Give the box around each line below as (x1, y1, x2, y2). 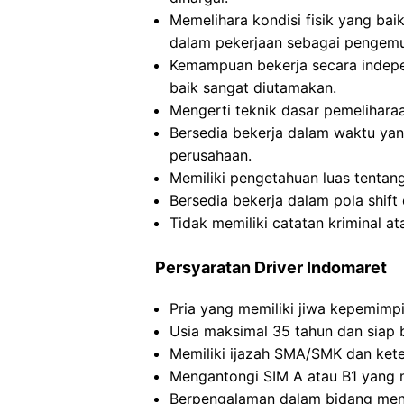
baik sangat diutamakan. (170, 78, 336, 96)
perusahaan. (170, 146, 252, 164)
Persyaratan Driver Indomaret (155, 258, 387, 277)
